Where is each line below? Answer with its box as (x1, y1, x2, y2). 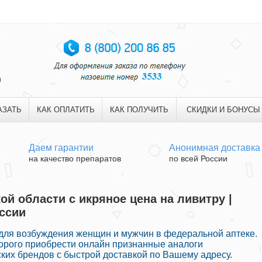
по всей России (169, 154, 227, 163)
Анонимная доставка (169, 143, 260, 153)
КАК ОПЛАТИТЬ (36, 105, 95, 114)
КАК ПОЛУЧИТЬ (110, 105, 168, 114)
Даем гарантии (29, 143, 94, 153)
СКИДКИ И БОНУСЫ (186, 105, 260, 114)
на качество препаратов (29, 154, 121, 163)
